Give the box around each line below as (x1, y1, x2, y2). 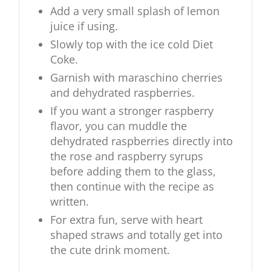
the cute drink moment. (50, 243, 170, 258)
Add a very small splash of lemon (50, 4, 220, 19)
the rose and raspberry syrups (50, 149, 203, 164)
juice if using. (50, 19, 118, 34)
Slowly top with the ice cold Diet (50, 37, 213, 52)
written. (50, 194, 89, 209)
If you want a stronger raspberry (50, 103, 214, 119)
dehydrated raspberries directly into (50, 134, 233, 149)
